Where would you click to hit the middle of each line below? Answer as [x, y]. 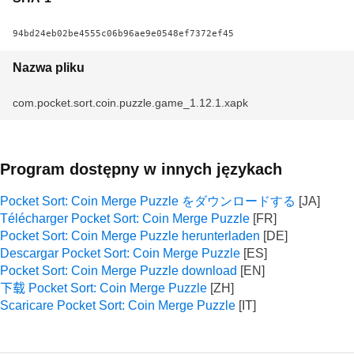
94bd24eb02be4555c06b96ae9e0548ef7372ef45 [123, 33]
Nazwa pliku [49, 68]
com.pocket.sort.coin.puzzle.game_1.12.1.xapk [130, 103]
